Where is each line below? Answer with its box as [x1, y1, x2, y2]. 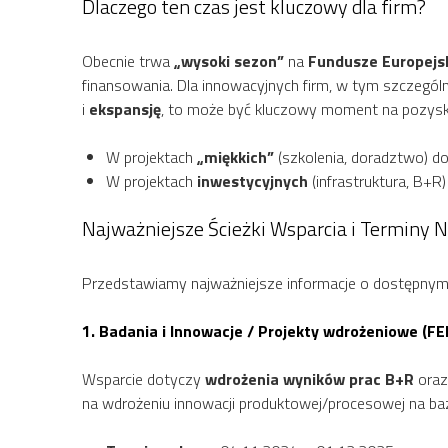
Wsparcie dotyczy [82, 366, 205, 391]
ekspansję [89, 96, 161, 121]
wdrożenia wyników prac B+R [205, 366, 414, 391]
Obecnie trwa [82, 48, 174, 73]
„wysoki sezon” [174, 48, 284, 73]
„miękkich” [197, 144, 274, 169]
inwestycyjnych [197, 168, 308, 193]
